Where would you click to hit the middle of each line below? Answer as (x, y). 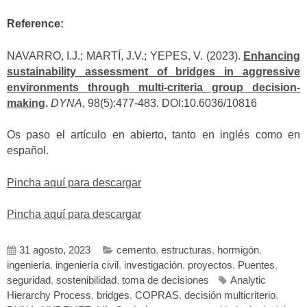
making (26, 103)
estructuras (186, 250)
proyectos (210, 266)
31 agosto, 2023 (55, 250)
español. (28, 151)
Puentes (256, 266)
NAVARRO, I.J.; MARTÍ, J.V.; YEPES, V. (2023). (125, 56)
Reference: (35, 24)
